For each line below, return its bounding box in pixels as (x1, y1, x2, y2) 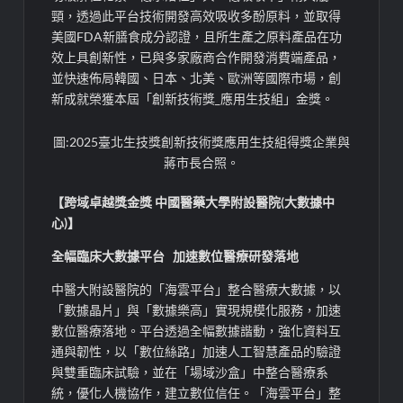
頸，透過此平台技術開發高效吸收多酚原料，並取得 (51, 7, 342, 23)
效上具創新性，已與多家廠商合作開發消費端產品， (51, 49, 342, 65)
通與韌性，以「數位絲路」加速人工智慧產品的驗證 (51, 343, 342, 359)
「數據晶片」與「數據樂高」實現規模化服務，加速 (51, 301, 342, 318)
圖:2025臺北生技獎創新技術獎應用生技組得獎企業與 (52, 133, 350, 149)
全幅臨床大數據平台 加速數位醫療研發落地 (51, 247, 300, 264)
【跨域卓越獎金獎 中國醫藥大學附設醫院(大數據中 (51, 193, 336, 210)
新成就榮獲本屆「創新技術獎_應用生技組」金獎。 (51, 90, 335, 106)
